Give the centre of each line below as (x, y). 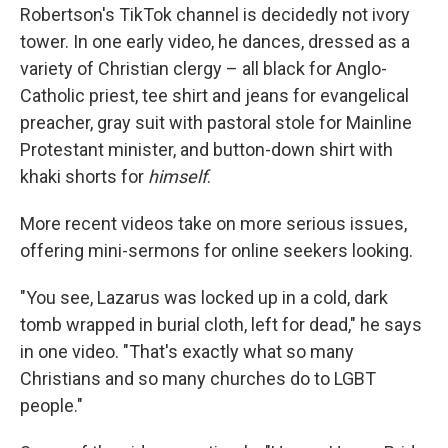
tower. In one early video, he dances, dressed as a (215, 41)
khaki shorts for (84, 176)
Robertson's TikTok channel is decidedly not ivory (215, 14)
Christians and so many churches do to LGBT (198, 378)
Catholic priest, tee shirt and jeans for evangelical (214, 95)
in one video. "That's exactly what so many (187, 351)
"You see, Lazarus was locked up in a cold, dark (204, 297)
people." (51, 405)
